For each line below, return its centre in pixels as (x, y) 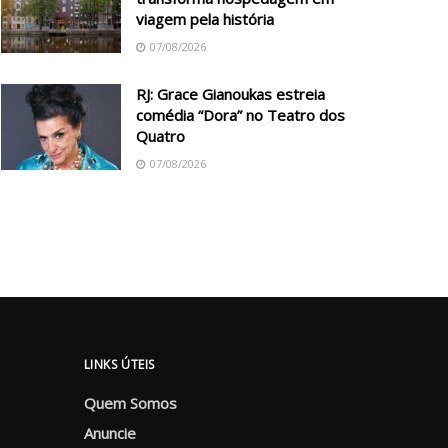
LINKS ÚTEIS (119, 364)
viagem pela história (205, 19)
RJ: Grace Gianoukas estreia (230, 94)
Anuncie (109, 433)
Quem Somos (130, 403)
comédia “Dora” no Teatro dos (240, 115)
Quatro (162, 136)
